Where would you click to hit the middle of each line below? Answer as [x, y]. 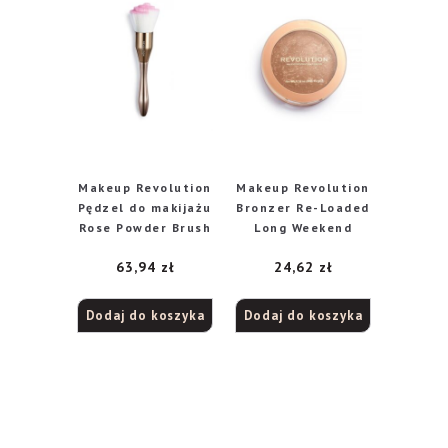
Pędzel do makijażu [144, 207]
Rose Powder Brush [145, 227]
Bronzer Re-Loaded [303, 207]
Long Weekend [303, 227]
